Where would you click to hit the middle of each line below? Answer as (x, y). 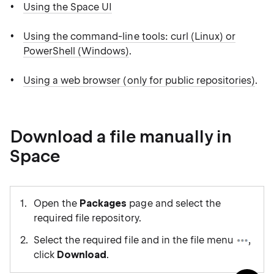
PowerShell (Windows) (76, 51)
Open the (57, 203)
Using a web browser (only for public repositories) (139, 80)
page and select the (174, 203)
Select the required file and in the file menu (135, 240)
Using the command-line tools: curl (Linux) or (130, 36)
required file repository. (87, 218)
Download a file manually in (121, 137)
